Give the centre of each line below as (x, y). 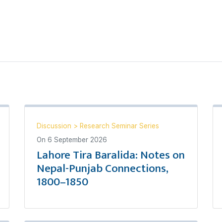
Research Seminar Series (119, 126)
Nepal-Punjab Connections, (103, 168)
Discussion (55, 126)
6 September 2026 (77, 140)
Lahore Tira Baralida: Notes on (111, 155)
